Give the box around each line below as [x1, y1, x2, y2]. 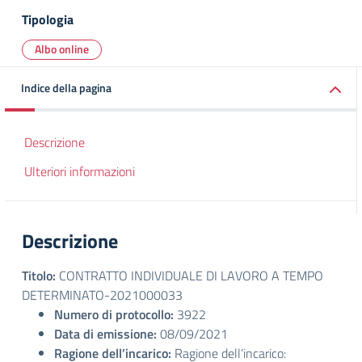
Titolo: [22, 266, 56, 285]
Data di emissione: [54, 324, 157, 343]
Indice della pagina [21, 79, 112, 96]
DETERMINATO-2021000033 [22, 285, 183, 305]
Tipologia [22, 10, 74, 29]
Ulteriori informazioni [24, 162, 135, 181]
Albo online [35, 40, 89, 57]
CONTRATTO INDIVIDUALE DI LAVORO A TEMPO [56, 266, 323, 285]
